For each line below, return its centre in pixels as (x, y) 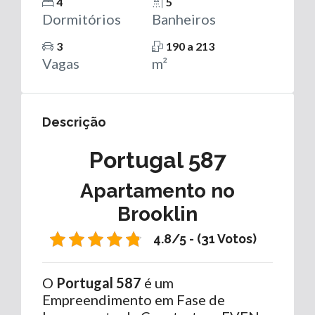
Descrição (74, 122)
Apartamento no (157, 191)
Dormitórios (82, 19)
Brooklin (157, 214)
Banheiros (184, 19)
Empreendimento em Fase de (134, 299)
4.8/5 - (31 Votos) (205, 239)
